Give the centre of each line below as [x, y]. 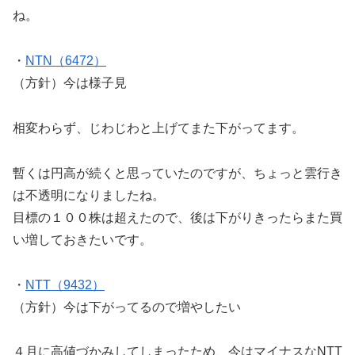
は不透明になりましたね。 [89, 195]
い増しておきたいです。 [82, 239]
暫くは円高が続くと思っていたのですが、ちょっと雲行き [177, 173]
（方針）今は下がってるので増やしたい [127, 307]
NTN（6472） [66, 61]
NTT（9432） [65, 284]
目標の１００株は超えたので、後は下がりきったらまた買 [177, 217]
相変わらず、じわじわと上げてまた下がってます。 [158, 128]
